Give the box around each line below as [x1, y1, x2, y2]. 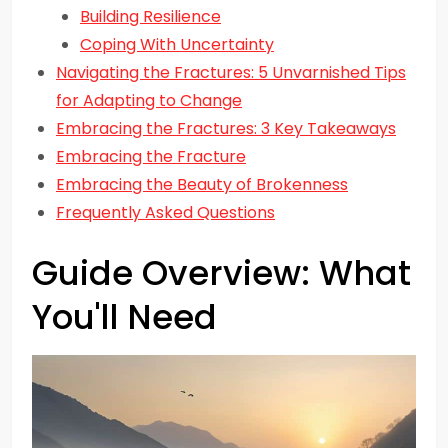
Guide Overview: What [32, 249, 411, 297]
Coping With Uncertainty [80, 33, 274, 56]
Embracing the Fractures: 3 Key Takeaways [56, 117, 396, 140]
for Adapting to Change [56, 89, 242, 112]
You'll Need [32, 293, 217, 341]
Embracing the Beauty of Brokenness [56, 173, 348, 196]
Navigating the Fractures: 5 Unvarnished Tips [56, 61, 406, 84]
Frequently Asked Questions [56, 201, 275, 224]
